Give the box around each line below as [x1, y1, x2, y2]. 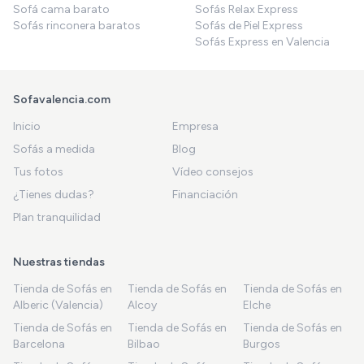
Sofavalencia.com [13, 92, 110, 106]
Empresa [172, 119, 219, 133]
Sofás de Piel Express [195, 18, 303, 32]
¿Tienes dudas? [13, 187, 94, 201]
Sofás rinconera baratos [13, 18, 141, 32]
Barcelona [13, 336, 65, 351]
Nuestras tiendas [13, 254, 105, 269]
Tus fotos [13, 164, 63, 179]
